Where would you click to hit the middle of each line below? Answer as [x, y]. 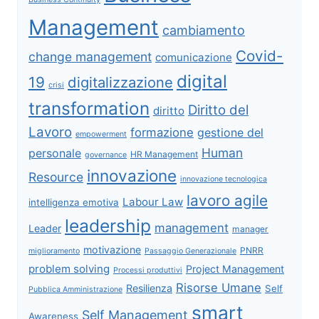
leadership [108, 225]
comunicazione [194, 57]
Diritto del [218, 110]
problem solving [69, 268]
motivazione [112, 249]
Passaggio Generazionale [190, 251]
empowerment [101, 134]
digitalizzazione [120, 82]
